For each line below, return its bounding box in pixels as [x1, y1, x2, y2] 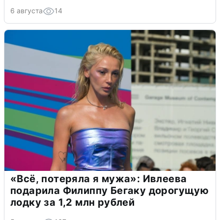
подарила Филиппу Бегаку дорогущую [10, 185, 209, 197]
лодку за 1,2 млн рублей [10, 196, 135, 209]
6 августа [10, 6, 43, 15]
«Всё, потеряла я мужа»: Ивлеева [10, 173, 187, 185]
